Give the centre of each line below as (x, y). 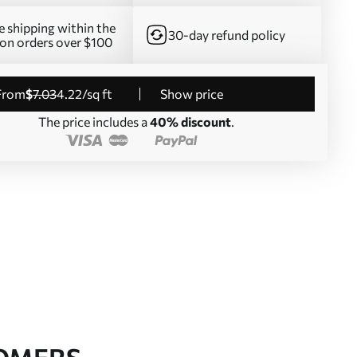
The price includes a (94, 122)
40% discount (190, 122)
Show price (192, 94)
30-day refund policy (227, 35)
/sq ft (97, 94)
